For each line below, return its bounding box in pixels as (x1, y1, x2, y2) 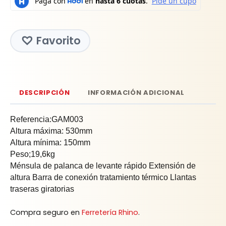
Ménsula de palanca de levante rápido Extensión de (10, 161, 196, 171)
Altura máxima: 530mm (10, 127, 92, 136)
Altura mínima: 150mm (10, 138, 90, 147)
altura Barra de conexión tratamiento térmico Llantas (10, 173, 196, 182)
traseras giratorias (10, 185, 74, 194)
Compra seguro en (10, 207, 82, 218)
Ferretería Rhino (82, 207, 138, 218)
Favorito (36, 33, 81, 48)
